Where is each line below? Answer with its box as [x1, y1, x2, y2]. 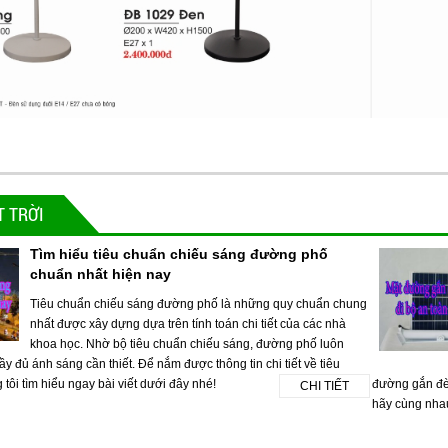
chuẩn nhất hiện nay [29, 265, 171, 282]
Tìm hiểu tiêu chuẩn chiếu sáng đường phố [29, 245, 328, 262]
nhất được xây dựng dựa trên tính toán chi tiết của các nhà [29, 316, 346, 331]
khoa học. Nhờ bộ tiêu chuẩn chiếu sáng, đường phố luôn [29, 336, 344, 351]
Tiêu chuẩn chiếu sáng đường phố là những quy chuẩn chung [29, 296, 367, 311]
